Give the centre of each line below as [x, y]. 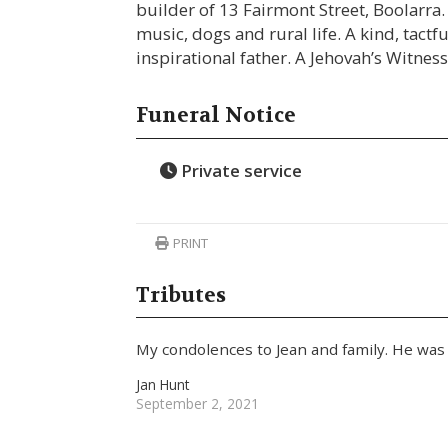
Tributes [181, 294]
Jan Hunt [163, 385]
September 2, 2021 [198, 404]
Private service [239, 170]
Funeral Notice [216, 115]
